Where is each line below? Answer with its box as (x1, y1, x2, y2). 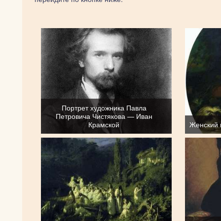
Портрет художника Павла (61, 102, 147, 112)
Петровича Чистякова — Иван (55, 110, 152, 121)
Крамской (88, 119, 120, 129)
